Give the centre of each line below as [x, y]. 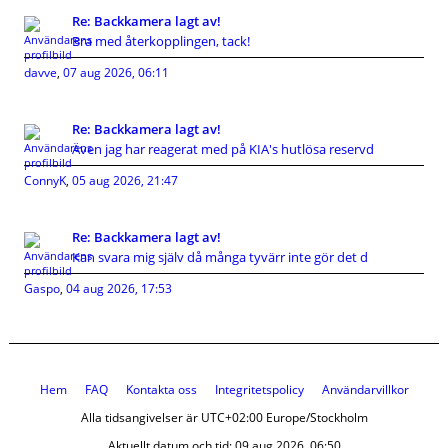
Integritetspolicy [259, 389]
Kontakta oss [161, 389]
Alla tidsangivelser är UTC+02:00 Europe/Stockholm [224, 417]
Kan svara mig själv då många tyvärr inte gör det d [220, 257]
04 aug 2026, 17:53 [119, 288]
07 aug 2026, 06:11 [116, 72]
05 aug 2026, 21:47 [125, 180]
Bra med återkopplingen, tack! [161, 41]
